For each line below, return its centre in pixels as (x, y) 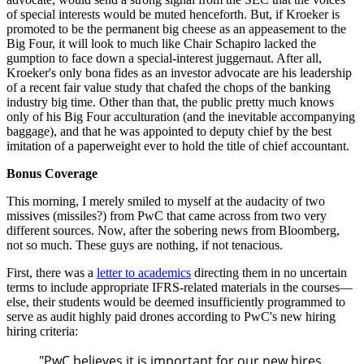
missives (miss (43, 215)
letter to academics (144, 272)
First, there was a (52, 272)
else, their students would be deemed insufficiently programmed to (176, 301)
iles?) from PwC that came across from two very (203, 215)
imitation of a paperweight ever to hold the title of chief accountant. (178, 145)
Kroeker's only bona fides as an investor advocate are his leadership (179, 72)
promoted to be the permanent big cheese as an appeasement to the (176, 28)
